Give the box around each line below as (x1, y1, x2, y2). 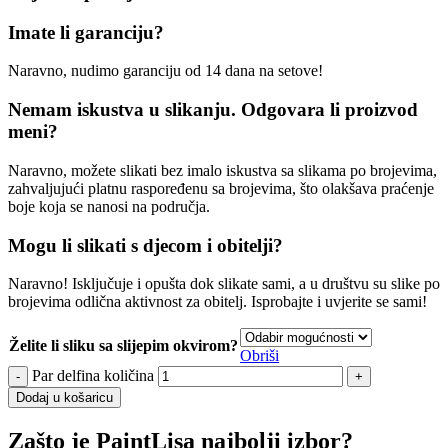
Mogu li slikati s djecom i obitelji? (8, 234, 283, 256)
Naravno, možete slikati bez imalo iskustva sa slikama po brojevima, (8, 161, 437, 179)
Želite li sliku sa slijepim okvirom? (9, 337, 238, 355)
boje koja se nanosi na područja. (8, 197, 210, 215)
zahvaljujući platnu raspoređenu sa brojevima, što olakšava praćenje (8, 179, 434, 197)
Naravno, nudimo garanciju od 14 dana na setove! (8, 62, 323, 80)
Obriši (240, 347, 279, 365)
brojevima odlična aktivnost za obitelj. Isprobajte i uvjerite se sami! (8, 293, 427, 311)
